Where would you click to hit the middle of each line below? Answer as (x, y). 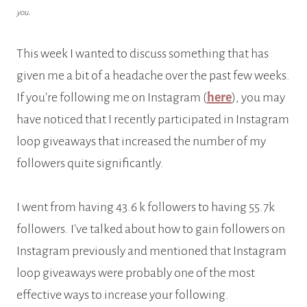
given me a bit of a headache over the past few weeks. (153, 76)
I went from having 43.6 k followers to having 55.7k (146, 207)
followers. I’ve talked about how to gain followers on (151, 229)
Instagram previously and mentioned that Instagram (151, 251)
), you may (258, 98)
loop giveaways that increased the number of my (141, 142)
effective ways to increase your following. (123, 295)
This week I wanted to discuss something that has (143, 54)
